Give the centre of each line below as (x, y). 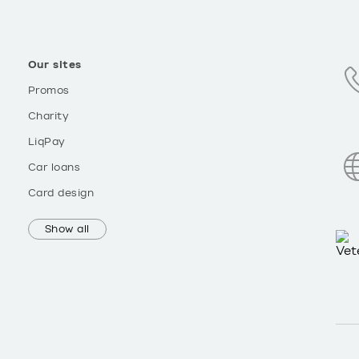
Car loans (54, 167)
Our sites (55, 65)
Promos (48, 91)
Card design (61, 193)
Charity (48, 116)
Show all (67, 229)
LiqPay (46, 142)
